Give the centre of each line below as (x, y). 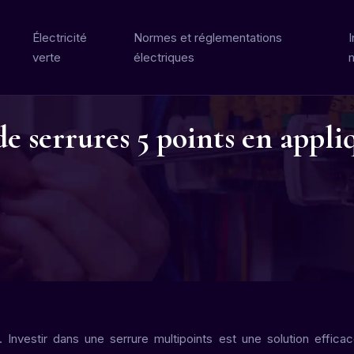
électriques (164, 57)
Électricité (60, 38)
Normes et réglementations (208, 38)
